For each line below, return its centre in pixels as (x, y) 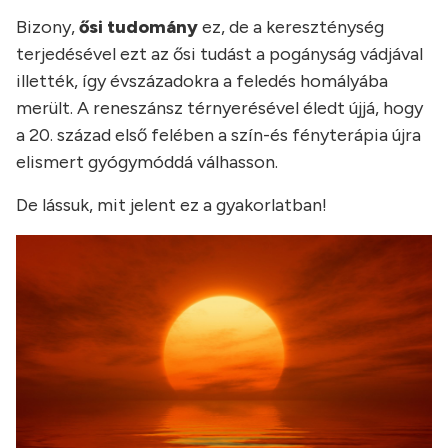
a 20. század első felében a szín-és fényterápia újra (218, 134)
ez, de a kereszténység (291, 26)
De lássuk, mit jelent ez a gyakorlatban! (171, 204)
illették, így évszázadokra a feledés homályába (202, 80)
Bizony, (47, 26)
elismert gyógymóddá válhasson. (147, 161)
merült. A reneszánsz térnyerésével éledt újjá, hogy (219, 107)
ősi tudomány (138, 26)
